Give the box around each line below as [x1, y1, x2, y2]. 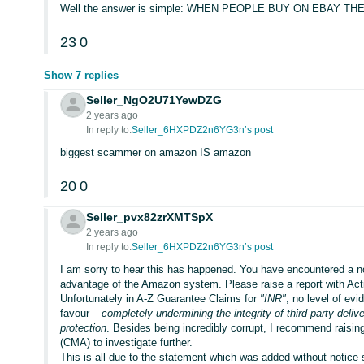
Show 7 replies [44, 69, 119, 81]
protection [60, 322, 107, 334]
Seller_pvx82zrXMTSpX [86, 210, 214, 223]
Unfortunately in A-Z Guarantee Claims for [60, 292, 261, 305]
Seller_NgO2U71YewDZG [86, 93, 223, 106]
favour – [60, 307, 102, 319]
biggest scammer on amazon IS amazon [60, 146, 252, 158]
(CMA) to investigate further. [60, 336, 193, 349]
